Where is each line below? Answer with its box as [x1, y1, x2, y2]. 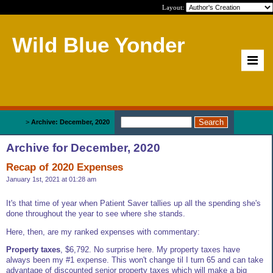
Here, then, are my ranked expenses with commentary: [6, 227, 200, 236]
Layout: [162, 4, 186, 11]
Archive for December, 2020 [6, 141, 160, 154]
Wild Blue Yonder [12, 33, 185, 57]
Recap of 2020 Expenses [6, 161, 123, 173]
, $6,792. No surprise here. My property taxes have [60, 245, 240, 255]
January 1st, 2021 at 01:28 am [6, 175, 96, 183]
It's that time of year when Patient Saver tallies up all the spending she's [6, 198, 261, 208]
